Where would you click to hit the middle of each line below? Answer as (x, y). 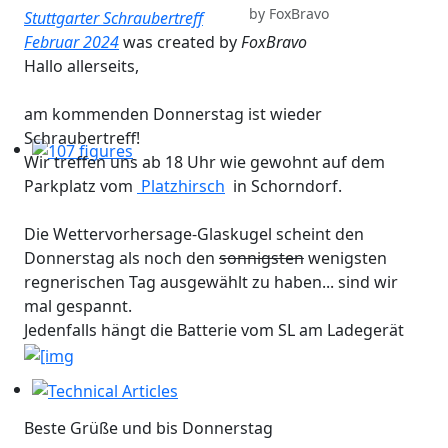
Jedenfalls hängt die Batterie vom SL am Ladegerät (216, 330)
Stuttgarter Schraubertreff (113, 18)
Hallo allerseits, (81, 66)
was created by (180, 42)
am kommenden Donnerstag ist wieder (173, 114)
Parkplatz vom (80, 186)
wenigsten (345, 258)
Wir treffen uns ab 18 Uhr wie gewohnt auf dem (204, 162)
